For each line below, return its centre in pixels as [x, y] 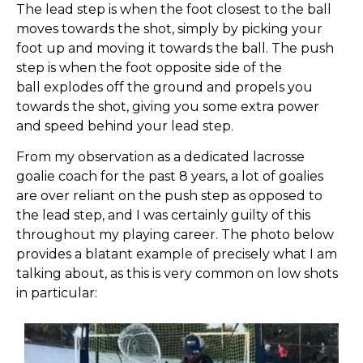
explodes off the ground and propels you [178, 87]
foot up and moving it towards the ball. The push [175, 48]
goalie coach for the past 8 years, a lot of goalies [170, 177]
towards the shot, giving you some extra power [168, 106]
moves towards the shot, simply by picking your [169, 28]
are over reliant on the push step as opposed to [169, 196]
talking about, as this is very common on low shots [177, 274]
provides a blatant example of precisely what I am [177, 254]
